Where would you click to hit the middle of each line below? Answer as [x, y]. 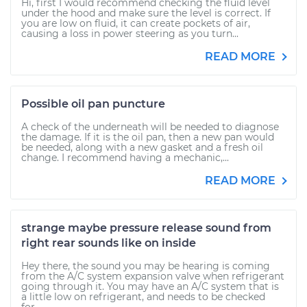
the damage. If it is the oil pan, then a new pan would [148, 137]
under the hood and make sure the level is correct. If [146, 13]
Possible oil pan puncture [93, 104]
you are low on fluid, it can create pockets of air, [136, 23]
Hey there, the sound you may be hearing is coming [146, 266]
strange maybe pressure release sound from [146, 228]
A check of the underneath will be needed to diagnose [150, 127]
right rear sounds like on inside [109, 243]
